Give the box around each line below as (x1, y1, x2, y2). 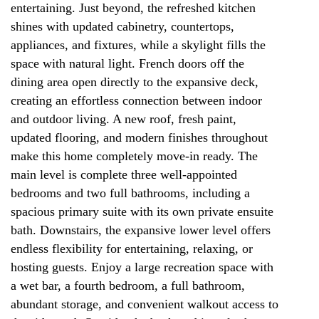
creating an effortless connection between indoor (11, 93, 262, 108)
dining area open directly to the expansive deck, (11, 75, 258, 89)
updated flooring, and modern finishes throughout (11, 130, 268, 145)
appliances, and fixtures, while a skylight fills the (11, 38, 266, 52)
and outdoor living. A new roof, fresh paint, (11, 112, 236, 126)
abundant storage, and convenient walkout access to (11, 297, 278, 311)
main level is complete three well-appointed (11, 167, 237, 182)
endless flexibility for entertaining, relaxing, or (11, 241, 253, 256)
